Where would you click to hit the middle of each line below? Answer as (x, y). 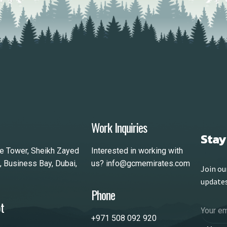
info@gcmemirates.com (148, 164)
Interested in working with (137, 151)
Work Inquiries (119, 127)
